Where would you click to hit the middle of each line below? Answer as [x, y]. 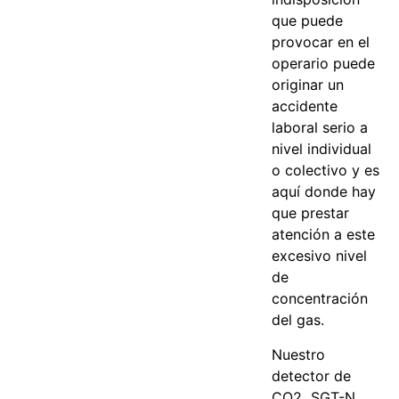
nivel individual [322, 149]
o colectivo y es [326, 171]
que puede [308, 21]
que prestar [311, 213]
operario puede [324, 64]
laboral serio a [320, 128]
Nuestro [299, 354]
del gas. [298, 320]
